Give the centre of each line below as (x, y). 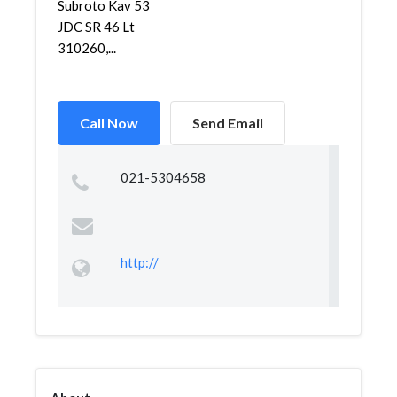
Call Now (109, 123)
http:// (139, 262)
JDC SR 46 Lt (96, 27)
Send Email (228, 123)
